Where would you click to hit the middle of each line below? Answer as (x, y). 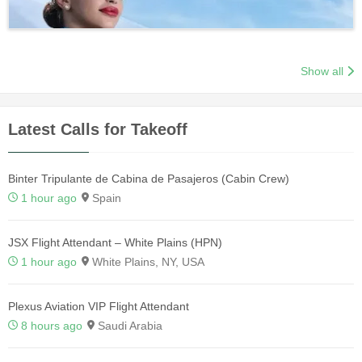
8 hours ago (52, 326)
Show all (322, 72)
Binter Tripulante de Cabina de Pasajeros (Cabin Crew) (149, 179)
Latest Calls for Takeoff (98, 130)
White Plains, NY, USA (147, 262)
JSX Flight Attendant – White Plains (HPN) (115, 243)
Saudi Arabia (128, 326)
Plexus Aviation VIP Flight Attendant (99, 307)
